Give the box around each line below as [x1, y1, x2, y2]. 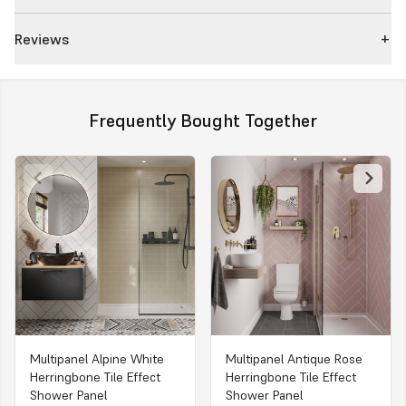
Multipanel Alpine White [30, 350, 164, 367]
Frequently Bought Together [89, 108, 317, 132]
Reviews [14, 29, 69, 48]
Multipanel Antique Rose [226, 350, 362, 367]
